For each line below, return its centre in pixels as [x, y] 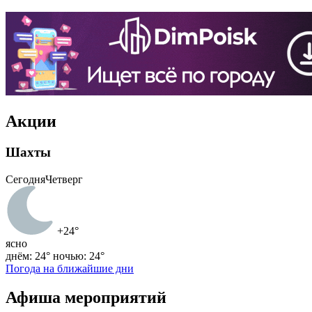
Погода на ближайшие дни [70, 268]
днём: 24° [28, 256]
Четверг [64, 179]
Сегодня [25, 179]
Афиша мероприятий [86, 298]
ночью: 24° [79, 256]
